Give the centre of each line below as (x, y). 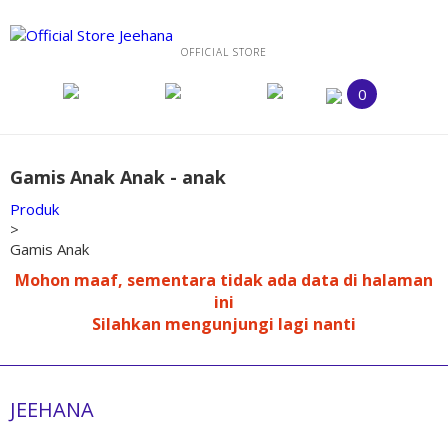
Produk (34, 209)
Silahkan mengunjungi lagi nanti (224, 324)
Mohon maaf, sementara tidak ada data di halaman (224, 280)
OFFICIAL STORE (224, 52)
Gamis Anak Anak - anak (118, 177)
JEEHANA (52, 409)
